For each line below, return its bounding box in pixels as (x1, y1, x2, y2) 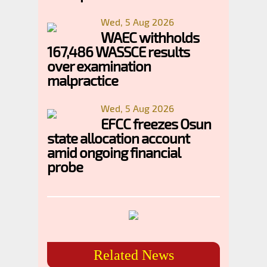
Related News (93, 247, 174, 263)
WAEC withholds (101, 28, 199, 46)
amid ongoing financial (47, 143, 180, 161)
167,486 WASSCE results (47, 42, 190, 60)
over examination (47, 57, 151, 74)
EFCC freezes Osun (101, 114, 211, 132)
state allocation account (47, 129, 190, 147)
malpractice (47, 71, 118, 89)
